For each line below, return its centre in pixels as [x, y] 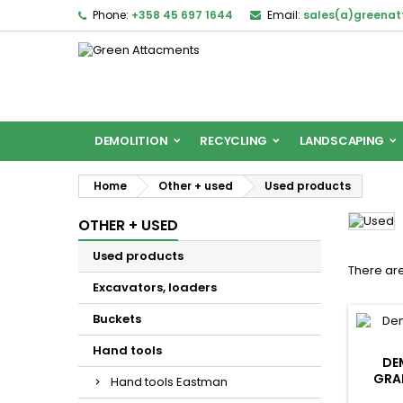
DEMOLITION [131, 141]
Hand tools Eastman [169, 382]
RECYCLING [234, 141]
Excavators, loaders [155, 287]
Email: [284, 15]
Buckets [117, 319]
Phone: [111, 15]
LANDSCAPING [342, 141]
